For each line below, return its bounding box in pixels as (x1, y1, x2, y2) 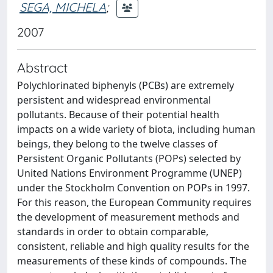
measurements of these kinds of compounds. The (17, 254, 247, 268)
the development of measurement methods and (17, 210, 239, 224)
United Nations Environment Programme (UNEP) (17, 166, 242, 180)
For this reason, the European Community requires (17, 196, 252, 209)
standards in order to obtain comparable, (17, 225, 208, 238)
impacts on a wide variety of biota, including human (17, 122, 255, 136)
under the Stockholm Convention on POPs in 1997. (17, 181, 250, 194)
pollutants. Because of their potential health (17, 108, 219, 121)
